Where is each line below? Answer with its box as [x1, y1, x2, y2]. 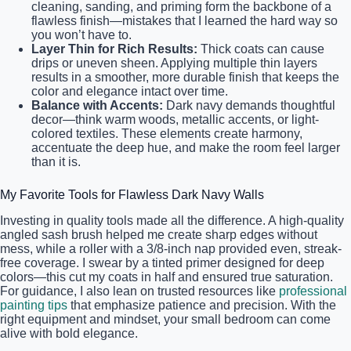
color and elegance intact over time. [31, 84, 228, 98]
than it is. [31, 154, 81, 168]
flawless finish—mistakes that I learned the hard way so [31, 13, 338, 27]
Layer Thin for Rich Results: [31, 42, 197, 56]
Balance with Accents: [31, 98, 163, 112]
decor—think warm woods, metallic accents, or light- [31, 112, 319, 126]
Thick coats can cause [197, 42, 324, 56]
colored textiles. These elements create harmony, [31, 126, 302, 140]
